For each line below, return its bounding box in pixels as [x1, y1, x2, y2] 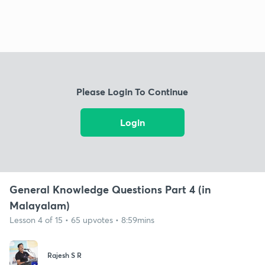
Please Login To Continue [76, 85, 189, 98]
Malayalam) [9, 198, 70, 212]
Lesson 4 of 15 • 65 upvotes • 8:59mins [9, 214, 154, 225]
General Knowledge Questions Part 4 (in [9, 182, 211, 196]
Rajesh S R [47, 250, 82, 260]
